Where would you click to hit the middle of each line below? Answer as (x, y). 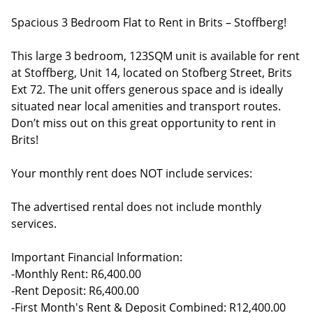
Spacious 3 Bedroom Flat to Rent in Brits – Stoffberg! (149, 22)
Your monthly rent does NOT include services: (132, 173)
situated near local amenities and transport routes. (146, 106)
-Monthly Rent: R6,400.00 (76, 274)
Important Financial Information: (97, 257)
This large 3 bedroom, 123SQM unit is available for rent (155, 56)
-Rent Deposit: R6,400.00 (75, 291)
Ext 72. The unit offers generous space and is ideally (147, 89)
